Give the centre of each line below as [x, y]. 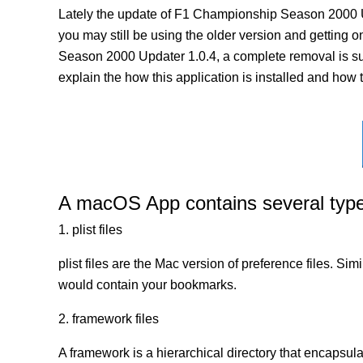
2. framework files [109, 319]
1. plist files [90, 230]
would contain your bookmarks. [147, 285]
